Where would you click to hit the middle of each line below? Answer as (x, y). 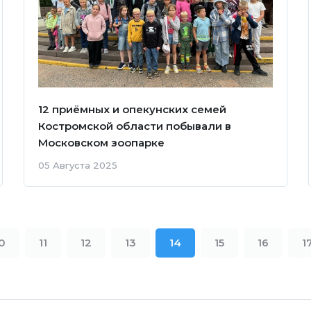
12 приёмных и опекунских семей (132, 110)
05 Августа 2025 (77, 166)
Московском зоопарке (101, 143)
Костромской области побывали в (134, 126)
